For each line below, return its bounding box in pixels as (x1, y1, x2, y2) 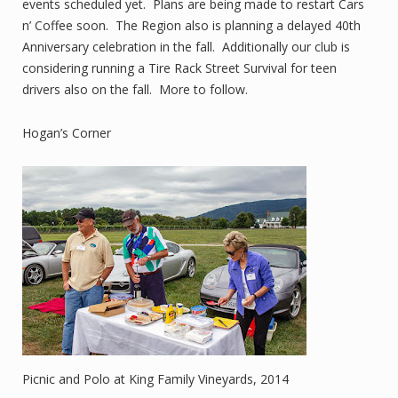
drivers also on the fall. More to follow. (22, 81, 248, 98)
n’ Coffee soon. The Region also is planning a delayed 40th (22, 17, 361, 34)
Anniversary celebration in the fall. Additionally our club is (22, 38, 350, 55)
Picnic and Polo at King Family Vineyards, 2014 (22, 370, 289, 387)
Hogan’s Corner (22, 124, 111, 141)
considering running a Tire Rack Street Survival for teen (22, 60, 337, 76)
